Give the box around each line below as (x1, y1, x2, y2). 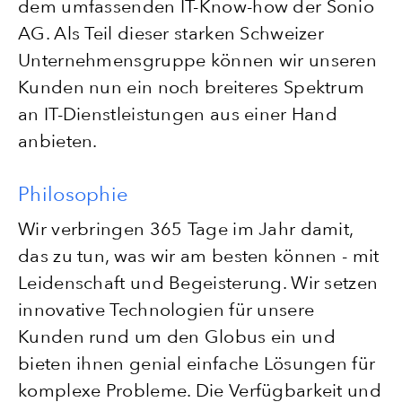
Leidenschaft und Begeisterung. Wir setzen (18, 271, 379, 293)
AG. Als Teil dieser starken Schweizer (18, 22, 325, 44)
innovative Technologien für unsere (18, 298, 315, 320)
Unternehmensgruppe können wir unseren (18, 48, 378, 71)
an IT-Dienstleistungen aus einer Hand (18, 102, 338, 125)
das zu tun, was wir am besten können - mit (18, 244, 380, 267)
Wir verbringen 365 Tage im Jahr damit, (18, 217, 354, 240)
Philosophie (18, 181, 129, 206)
